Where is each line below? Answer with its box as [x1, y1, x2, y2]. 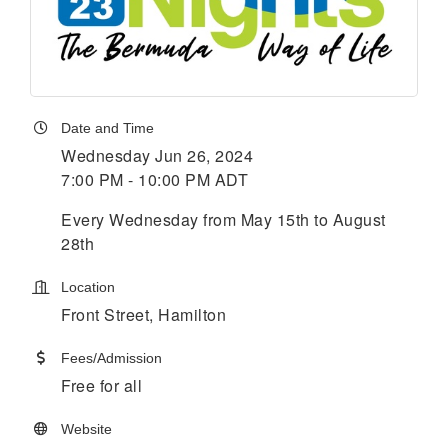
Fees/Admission [61, 350, 162, 367]
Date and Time [61, 120, 154, 137]
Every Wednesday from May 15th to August [61, 208, 386, 232]
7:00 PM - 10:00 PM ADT [61, 168, 248, 192]
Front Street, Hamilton [61, 303, 231, 327]
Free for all [61, 374, 142, 398]
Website [61, 421, 112, 438]
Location [61, 279, 115, 296]
